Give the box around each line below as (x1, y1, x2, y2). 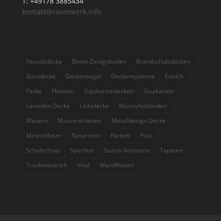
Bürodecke (26, 72, 56, 81)
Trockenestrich (26, 161, 67, 170)
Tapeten (159, 146, 183, 155)
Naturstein (71, 131, 101, 140)
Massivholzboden (118, 102, 167, 110)
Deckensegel (65, 72, 101, 81)
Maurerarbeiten (57, 116, 102, 125)
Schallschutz (26, 146, 60, 155)
